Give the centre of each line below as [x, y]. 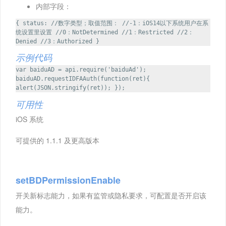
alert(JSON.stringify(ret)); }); [70, 88]
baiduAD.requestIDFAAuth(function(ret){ [83, 79]
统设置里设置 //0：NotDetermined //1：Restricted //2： [105, 32]
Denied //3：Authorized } [58, 41]
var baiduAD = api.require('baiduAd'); [81, 70]
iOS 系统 [30, 119]
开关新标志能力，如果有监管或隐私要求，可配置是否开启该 [111, 195]
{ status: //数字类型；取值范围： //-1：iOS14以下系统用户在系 [112, 23]
